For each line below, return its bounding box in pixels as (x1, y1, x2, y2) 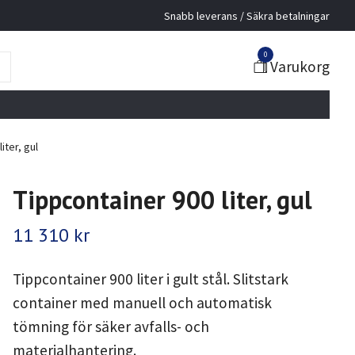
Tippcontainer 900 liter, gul (12, 183, 312, 216)
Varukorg (270, 57, 330, 76)
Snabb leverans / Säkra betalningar (164, 8, 330, 23)
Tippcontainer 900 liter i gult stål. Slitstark (12, 269, 288, 288)
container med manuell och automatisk (12, 293, 272, 312)
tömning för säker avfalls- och (12, 317, 209, 336)
